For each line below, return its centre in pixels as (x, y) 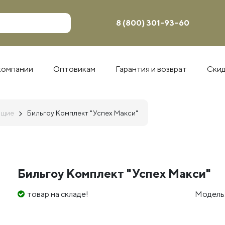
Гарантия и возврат (151, 69)
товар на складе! (58, 194)
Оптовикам (74, 69)
